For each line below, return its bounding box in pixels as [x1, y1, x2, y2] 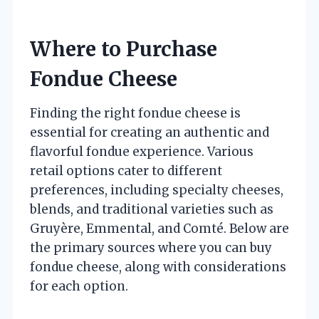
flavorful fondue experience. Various [30, 143, 253, 159]
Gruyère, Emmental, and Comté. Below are [30, 220, 289, 236]
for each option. [30, 278, 128, 294]
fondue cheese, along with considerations [30, 258, 286, 275]
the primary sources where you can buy [30, 239, 272, 256]
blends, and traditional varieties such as [30, 201, 273, 217]
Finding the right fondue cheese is [30, 105, 241, 121]
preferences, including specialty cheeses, [30, 182, 283, 198]
